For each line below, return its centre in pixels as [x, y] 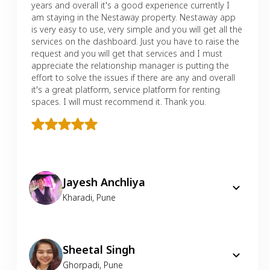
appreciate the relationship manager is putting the [130, 65]
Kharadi [77, 197]
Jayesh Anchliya [104, 182]
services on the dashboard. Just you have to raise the [135, 41]
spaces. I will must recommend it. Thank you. [119, 101]
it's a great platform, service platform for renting [126, 89]
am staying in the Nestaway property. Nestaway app [133, 17]
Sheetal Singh [99, 249]
